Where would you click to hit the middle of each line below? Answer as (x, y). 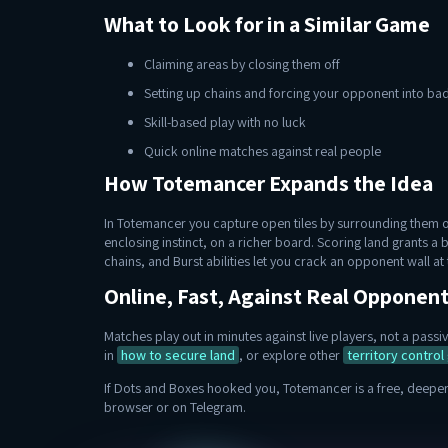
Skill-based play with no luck (225, 122)
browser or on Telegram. (175, 407)
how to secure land (178, 355)
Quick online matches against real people (262, 151)
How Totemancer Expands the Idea (268, 183)
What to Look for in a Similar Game (267, 24)
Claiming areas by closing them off (242, 64)
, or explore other (291, 355)
